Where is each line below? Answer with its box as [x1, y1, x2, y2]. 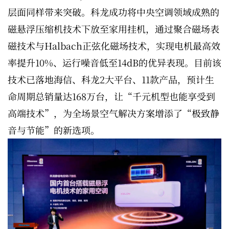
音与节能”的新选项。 [8, 123, 100, 137]
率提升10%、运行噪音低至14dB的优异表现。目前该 [8, 56, 221, 70]
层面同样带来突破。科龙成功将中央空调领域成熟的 [8, 5, 219, 19]
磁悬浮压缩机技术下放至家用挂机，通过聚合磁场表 [8, 22, 219, 36]
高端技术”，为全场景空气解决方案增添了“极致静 [8, 106, 219, 120]
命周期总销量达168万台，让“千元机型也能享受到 [8, 89, 215, 103]
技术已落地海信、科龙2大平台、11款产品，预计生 [8, 73, 214, 86]
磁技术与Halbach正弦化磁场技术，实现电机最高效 [8, 39, 220, 53]
